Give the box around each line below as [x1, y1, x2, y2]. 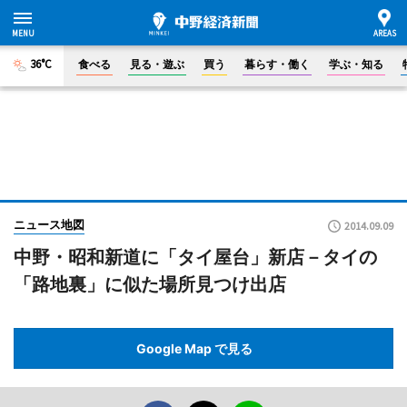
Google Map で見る [136, 341, 253, 357]
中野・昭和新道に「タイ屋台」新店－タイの [14, 246, 377, 268]
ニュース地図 [14, 217, 84, 232]
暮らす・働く [244, 57, 310, 71]
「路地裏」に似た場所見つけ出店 [14, 273, 286, 295]
